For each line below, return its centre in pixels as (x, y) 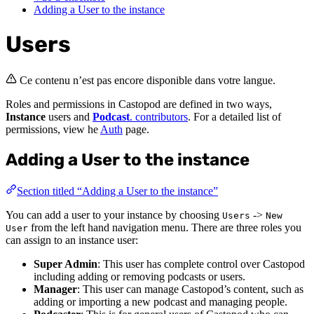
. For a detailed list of (234, 116)
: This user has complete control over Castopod (201, 264)
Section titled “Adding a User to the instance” (117, 191)
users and (69, 116)
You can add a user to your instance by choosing (114, 214)
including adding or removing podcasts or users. (139, 276)
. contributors (159, 116)
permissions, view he (53, 129)
